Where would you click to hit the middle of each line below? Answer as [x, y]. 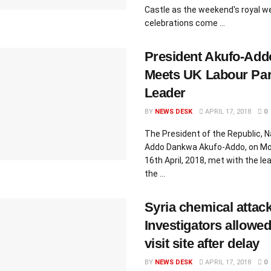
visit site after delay [202, 243]
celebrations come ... [184, 23]
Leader [165, 93]
